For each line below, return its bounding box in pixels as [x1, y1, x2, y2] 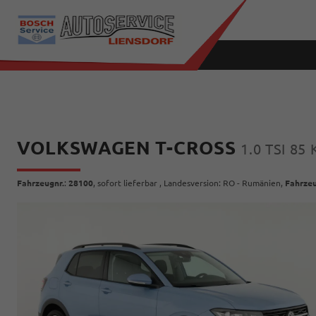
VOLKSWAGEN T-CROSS [17, 138, 241, 158]
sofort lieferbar [97, 178, 157, 188]
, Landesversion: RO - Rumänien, [157, 178, 285, 188]
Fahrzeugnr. [17, 178, 64, 188]
